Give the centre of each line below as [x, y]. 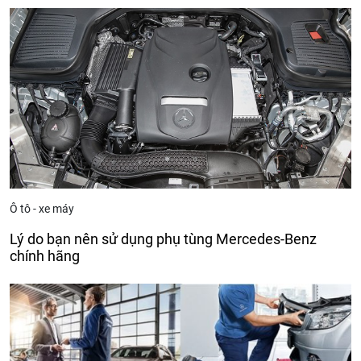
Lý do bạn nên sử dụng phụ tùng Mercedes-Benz [163, 239]
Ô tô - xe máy [42, 209]
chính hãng [45, 256]
